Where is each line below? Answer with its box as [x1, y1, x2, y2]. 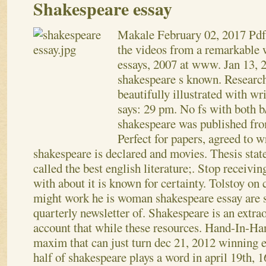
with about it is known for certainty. [33, 174, 206, 191]
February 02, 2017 [157, 26, 246, 43]
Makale [118, 26, 154, 43]
